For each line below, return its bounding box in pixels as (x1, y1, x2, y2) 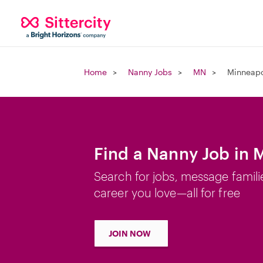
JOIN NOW (109, 228, 151, 238)
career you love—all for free (94, 186, 240, 200)
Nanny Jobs (128, 67, 172, 77)
